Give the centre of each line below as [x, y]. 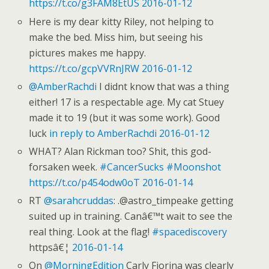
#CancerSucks [132, 167]
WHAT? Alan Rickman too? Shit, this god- [120, 151]
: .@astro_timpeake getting [174, 201]
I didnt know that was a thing [163, 86]
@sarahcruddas [79, 201]
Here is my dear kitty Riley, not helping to [122, 21]
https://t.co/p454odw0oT [85, 182]
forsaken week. [65, 167]
